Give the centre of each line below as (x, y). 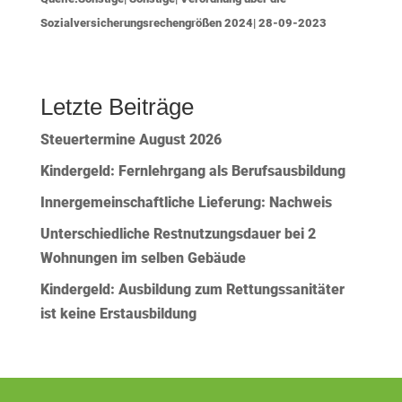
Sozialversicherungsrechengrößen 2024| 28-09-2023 (183, 23)
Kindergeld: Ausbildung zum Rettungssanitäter (192, 290)
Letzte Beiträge (117, 107)
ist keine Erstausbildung (118, 314)
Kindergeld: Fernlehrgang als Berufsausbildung (192, 171)
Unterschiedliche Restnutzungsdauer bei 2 (178, 234)
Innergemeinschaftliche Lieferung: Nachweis (186, 203)
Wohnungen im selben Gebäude (144, 258)
